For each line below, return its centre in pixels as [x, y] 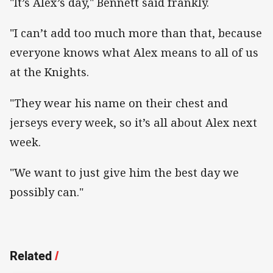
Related [31, 255]
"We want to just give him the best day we [124, 172]
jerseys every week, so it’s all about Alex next [133, 122]
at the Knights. [49, 72]
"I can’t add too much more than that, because [136, 33]
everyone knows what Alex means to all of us [134, 53]
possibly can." [47, 192]
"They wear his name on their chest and [119, 103]
